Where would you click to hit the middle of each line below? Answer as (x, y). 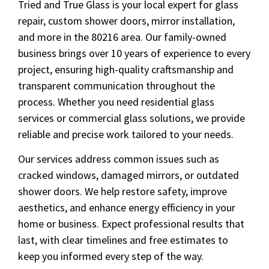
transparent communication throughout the (116, 86)
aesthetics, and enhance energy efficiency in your (127, 208)
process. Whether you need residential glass (116, 102)
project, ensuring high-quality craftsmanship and (126, 69)
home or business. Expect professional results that (131, 224)
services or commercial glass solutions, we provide (131, 118)
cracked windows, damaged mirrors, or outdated (128, 175)
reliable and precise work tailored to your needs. (126, 134)
